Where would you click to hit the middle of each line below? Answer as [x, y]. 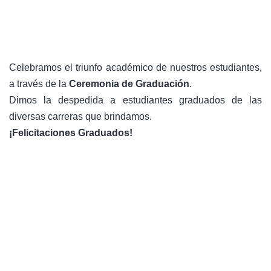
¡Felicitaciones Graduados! [71, 133]
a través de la [39, 84]
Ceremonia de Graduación [129, 84]
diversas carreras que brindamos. [80, 116]
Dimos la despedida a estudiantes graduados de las [135, 100]
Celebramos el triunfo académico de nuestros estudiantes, [135, 67]
